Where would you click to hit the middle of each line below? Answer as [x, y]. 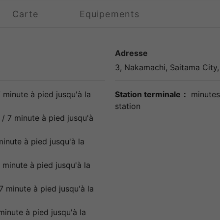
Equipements [110, 14]
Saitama [185, 67]
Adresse [131, 53]
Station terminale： [152, 94]
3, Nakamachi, [142, 67]
